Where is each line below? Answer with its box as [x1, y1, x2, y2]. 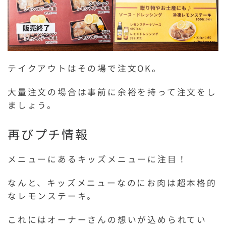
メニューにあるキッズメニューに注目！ [8, 152, 188, 165]
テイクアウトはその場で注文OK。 [8, 62, 162, 74]
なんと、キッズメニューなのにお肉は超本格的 [8, 176, 217, 189]
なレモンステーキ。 [8, 189, 97, 202]
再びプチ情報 [8, 125, 89, 143]
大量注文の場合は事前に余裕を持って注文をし [8, 85, 217, 98]
